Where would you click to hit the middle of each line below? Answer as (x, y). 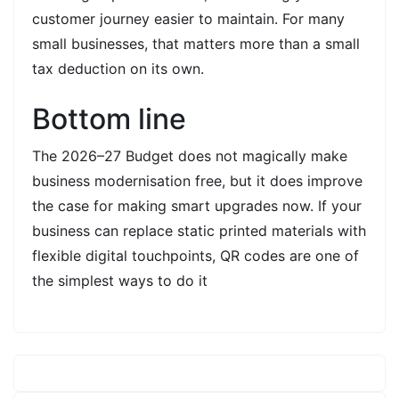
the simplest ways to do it (120, 280)
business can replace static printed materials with (199, 230)
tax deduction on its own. (118, 68)
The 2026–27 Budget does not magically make (190, 155)
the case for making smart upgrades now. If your (197, 205)
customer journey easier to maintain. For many (188, 18)
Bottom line (109, 118)
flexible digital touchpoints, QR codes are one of (195, 255)
